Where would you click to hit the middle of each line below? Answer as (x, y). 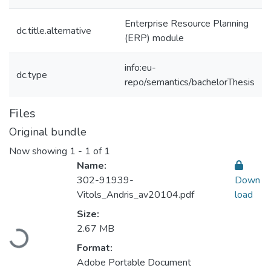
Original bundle (48, 132)
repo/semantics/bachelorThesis (190, 82)
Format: (95, 248)
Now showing (39, 152)
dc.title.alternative (54, 31)
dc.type (32, 75)
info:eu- (140, 68)
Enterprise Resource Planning (187, 24)
